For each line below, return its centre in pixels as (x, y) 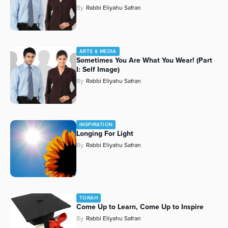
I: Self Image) (98, 70)
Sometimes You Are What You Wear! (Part (144, 61)
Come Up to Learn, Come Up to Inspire (140, 207)
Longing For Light (105, 134)
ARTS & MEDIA (98, 51)
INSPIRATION (96, 125)
